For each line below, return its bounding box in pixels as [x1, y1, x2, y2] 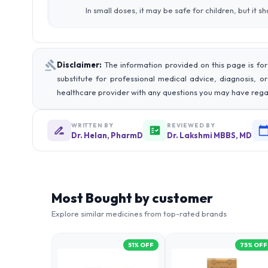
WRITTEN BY [71, 121, 114, 129]
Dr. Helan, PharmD [71, 130, 143, 140]
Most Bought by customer [51, 190, 213, 206]
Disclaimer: [57, 60, 102, 69]
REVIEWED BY [167, 121, 215, 129]
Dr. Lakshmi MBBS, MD [167, 130, 252, 140]
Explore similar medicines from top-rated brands [51, 209, 227, 218]
